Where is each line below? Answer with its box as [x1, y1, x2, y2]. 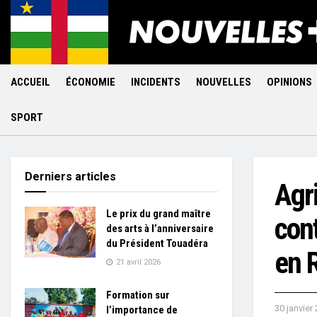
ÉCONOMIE [66, 76, 115, 88]
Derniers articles [25, 170, 116, 183]
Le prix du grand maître [106, 207, 211, 220]
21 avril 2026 [114, 258, 161, 267]
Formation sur [106, 289, 170, 301]
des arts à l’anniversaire [106, 222, 214, 235]
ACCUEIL [11, 76, 50, 88]
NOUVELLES [196, 76, 251, 88]
